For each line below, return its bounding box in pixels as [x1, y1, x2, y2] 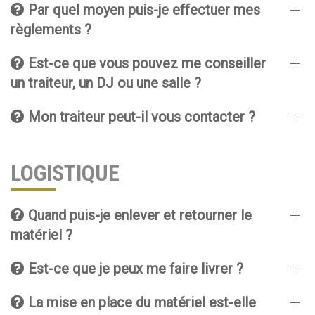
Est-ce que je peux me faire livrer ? [25, 260, 243, 277]
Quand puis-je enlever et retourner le [25, 207, 252, 224]
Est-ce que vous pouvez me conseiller [25, 55, 266, 72]
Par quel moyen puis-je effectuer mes [25, 1, 260, 18]
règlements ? [11, 21, 91, 38]
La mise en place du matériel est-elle [25, 294, 256, 311]
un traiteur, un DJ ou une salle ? [11, 75, 201, 91]
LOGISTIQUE [11, 160, 120, 186]
